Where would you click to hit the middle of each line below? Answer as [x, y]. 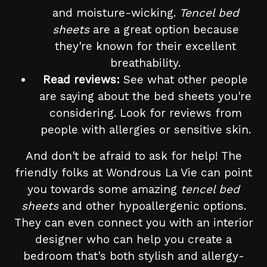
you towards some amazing [104, 190]
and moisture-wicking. [116, 13]
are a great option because [164, 30]
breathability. [145, 63]
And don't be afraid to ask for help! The [133, 156]
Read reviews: [81, 80]
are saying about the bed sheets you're [145, 97]
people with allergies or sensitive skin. [145, 130]
